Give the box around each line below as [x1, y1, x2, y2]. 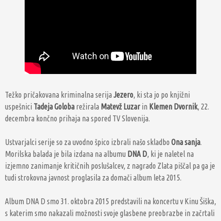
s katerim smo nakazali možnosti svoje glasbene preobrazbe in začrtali [5, 209, 215, 218]
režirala [74, 102, 101, 111]
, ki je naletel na [147, 149, 194, 158]
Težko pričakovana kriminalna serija [5, 90, 113, 99]
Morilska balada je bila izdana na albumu [5, 149, 127, 158]
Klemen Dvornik [149, 102, 197, 111]
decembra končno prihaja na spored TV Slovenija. [5, 114, 150, 123]
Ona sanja [171, 138, 200, 147]
